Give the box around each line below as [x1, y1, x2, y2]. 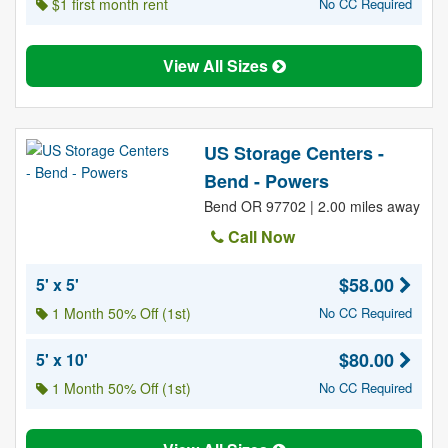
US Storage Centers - [203, 140, 384, 166]
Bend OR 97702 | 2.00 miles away [203, 196, 420, 216]
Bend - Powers [203, 168, 329, 194]
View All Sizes [162, 54, 272, 77]
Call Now [223, 225, 295, 248]
